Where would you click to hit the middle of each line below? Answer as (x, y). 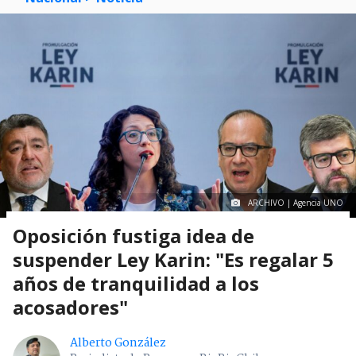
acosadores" (70, 308)
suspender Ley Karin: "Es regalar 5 (173, 260)
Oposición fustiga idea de (133, 236)
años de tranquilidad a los (136, 284)
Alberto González (118, 344)
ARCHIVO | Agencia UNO (296, 203)
